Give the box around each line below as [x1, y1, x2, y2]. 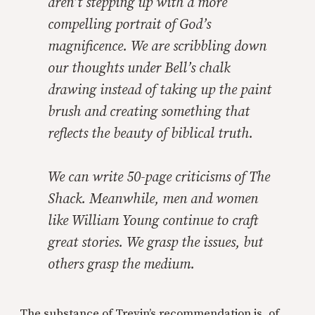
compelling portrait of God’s [48, 16, 211, 34]
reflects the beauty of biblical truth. [48, 125, 253, 143]
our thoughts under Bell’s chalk [48, 60, 230, 77]
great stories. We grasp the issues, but [48, 234, 263, 252]
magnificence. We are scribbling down [48, 38, 266, 56]
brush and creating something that [48, 103, 250, 121]
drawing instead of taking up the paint [48, 82, 271, 99]
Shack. [48, 191, 89, 208]
